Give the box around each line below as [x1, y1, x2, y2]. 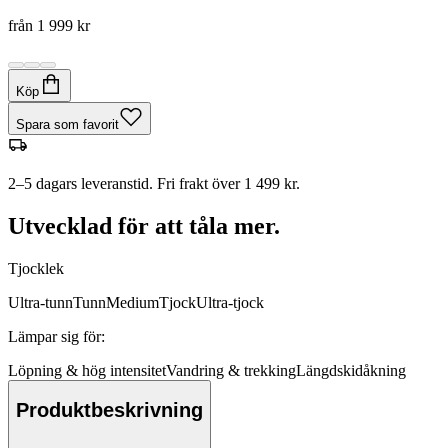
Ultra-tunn [8, 293, 73, 311]
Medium [106, 293, 159, 311]
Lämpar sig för [8, 327, 101, 345]
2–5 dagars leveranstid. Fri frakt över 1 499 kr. [8, 174, 300, 192]
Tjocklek [8, 259, 64, 277]
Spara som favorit [16, 116, 119, 132]
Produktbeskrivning [16, 399, 203, 422]
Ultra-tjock [196, 293, 264, 311]
